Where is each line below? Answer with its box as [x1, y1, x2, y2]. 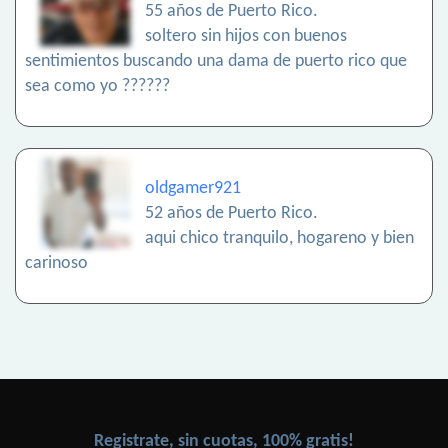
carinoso [25, 254, 88, 274]
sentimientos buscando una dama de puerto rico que [25, 52, 407, 72]
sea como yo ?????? [25, 77, 170, 97]
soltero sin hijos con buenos [145, 27, 347, 47]
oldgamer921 [145, 179, 241, 199]
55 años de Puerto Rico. [145, 2, 318, 22]
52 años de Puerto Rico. [145, 204, 318, 224]
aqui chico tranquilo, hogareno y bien [145, 229, 414, 249]
